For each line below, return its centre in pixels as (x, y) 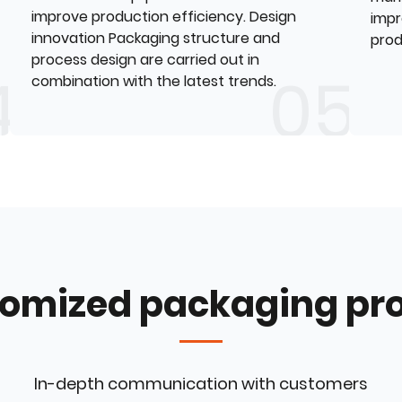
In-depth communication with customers (201, 383)
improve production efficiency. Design (164, 16)
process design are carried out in (146, 59)
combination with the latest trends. (154, 81)
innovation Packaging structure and (156, 38)
